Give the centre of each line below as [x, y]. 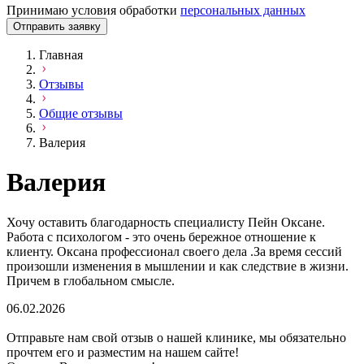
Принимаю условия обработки [93, 10]
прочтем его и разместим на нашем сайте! [123, 352]
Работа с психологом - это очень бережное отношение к [161, 236]
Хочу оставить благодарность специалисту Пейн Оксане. [166, 222]
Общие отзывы [81, 113]
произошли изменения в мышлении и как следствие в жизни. [178, 266]
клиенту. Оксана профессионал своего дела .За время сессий [174, 251]
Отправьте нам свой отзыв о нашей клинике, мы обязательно [176, 337]
